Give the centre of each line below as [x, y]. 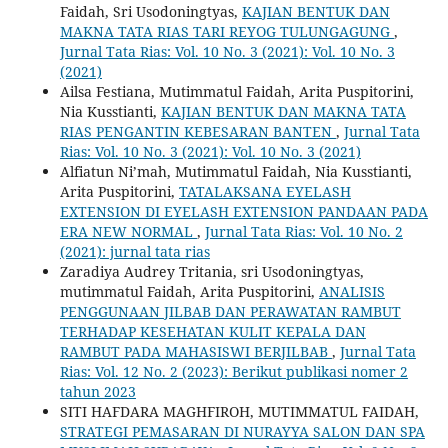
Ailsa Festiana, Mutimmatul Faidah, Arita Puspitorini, [236, 91]
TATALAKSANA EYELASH [264, 191]
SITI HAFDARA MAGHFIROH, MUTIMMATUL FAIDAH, [239, 411]
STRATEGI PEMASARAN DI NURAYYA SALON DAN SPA [242, 431]
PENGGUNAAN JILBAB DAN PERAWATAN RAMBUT [230, 311]
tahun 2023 [97, 391]
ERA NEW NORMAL [128, 231]
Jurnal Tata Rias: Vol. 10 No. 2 [303, 231]
